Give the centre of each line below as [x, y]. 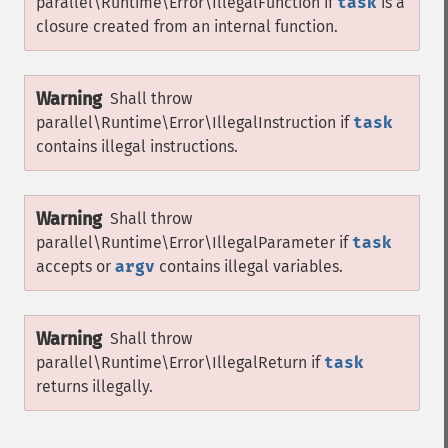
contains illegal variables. [249, 266]
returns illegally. [94, 386]
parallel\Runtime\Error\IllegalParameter [185, 242]
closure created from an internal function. [187, 26]
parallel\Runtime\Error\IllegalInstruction [186, 122]
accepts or [75, 266]
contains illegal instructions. [137, 146]
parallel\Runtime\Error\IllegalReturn [171, 362]
